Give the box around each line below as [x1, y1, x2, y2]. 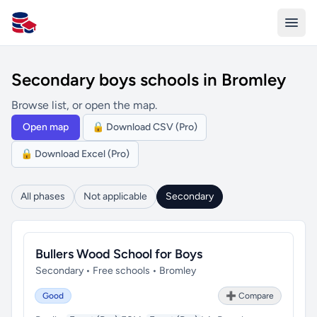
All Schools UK [11, 23, 85, 37]
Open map [23, 121, 69, 133]
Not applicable [83, 190, 147, 202]
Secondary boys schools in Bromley [11, 69, 286, 90]
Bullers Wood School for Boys [35, 246, 202, 262]
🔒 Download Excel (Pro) [21, 148, 129, 160]
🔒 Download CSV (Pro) [92, 121, 197, 133]
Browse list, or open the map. [11, 98, 157, 112]
